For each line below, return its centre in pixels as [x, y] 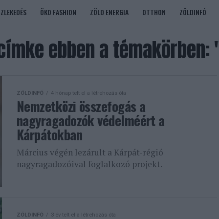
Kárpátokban [50, 134]
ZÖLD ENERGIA [109, 12]
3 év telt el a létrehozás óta [83, 215]
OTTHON [154, 12]
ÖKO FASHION [58, 12]
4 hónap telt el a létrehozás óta [88, 93]
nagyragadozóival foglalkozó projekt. [89, 164]
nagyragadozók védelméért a [91, 120]
